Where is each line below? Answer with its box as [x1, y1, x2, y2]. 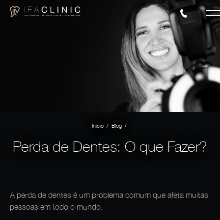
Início [92, 122, 104, 129]
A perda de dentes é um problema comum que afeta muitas [10, 191, 208, 200]
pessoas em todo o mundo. [10, 202, 105, 212]
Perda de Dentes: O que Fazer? [13, 137, 207, 155]
